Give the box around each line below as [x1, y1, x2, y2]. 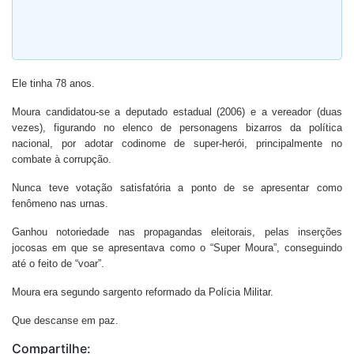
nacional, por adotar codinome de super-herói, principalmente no [12, 137, 342, 149]
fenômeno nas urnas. [12, 198, 108, 209]
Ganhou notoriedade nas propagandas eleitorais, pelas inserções [12, 226, 342, 238]
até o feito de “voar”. [12, 258, 104, 269]
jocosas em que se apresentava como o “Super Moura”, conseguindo [12, 242, 342, 254]
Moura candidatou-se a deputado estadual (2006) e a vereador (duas [12, 106, 342, 118]
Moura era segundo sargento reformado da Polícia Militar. [12, 286, 273, 298]
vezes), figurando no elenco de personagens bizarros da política [12, 122, 342, 134]
